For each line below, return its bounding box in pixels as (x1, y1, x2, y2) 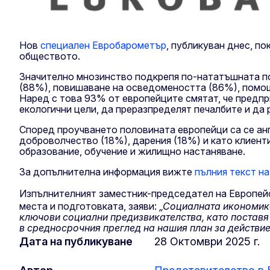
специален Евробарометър (40, 39, 166, 52)
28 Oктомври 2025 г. (154, 234, 260, 248)
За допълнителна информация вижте (19, 166, 195, 178)
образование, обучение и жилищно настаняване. (19, 145, 245, 158)
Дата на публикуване (19, 234, 133, 248)
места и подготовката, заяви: (19, 199, 159, 212)
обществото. (19, 50, 80, 63)
